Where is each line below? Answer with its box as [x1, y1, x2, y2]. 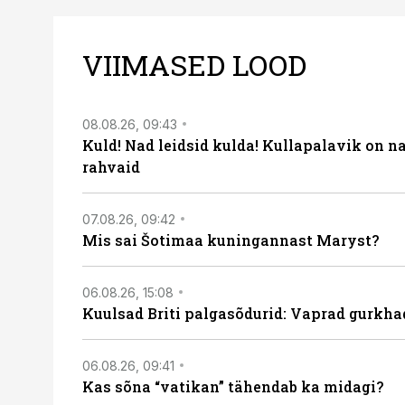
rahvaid [82, 157, 140, 176]
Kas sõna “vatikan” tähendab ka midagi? [82, 377, 383, 396]
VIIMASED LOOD [82, 45, 306, 84]
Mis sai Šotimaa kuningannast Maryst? [82, 231, 379, 250]
